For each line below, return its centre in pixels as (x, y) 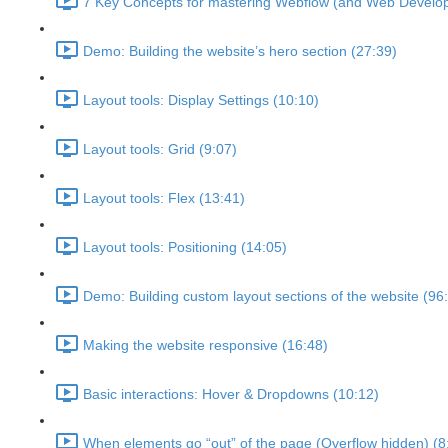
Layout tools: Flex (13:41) (164, 198)
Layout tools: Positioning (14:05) (185, 247)
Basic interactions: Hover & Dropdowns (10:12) (231, 394)
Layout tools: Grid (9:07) (160, 149)
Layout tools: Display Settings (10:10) (201, 100)
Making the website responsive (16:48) (205, 345)
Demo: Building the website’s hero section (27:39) (240, 51)
